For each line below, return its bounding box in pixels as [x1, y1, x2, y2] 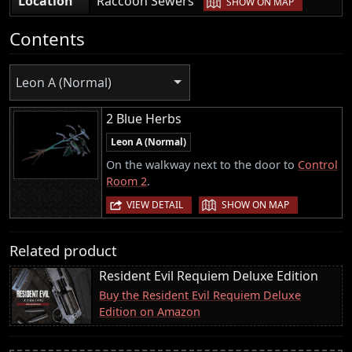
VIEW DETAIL [126, 198, 183, 212]
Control [298, 157, 338, 173]
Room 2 [106, 174, 147, 189]
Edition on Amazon [99, 304, 200, 320]
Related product [9, 240, 117, 261]
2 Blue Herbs [106, 110, 181, 128]
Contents [9, 26, 85, 51]
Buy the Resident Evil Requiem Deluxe [99, 288, 301, 303]
